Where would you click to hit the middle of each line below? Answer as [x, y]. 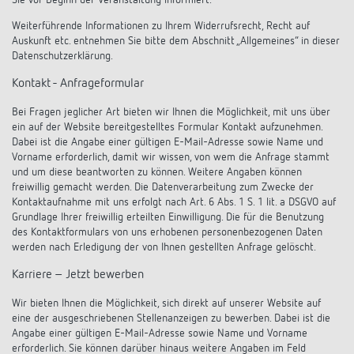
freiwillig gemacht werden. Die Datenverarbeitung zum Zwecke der [163, 187]
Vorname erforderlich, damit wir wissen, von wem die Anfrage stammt [171, 157]
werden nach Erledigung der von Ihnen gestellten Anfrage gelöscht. [164, 247]
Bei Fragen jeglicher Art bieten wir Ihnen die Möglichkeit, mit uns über [171, 112]
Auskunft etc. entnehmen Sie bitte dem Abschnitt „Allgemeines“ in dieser [176, 41]
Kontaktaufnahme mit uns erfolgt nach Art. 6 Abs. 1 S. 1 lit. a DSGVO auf [174, 202]
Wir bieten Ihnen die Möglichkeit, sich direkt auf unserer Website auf [166, 303]
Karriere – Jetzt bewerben [78, 275]
